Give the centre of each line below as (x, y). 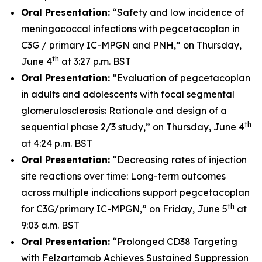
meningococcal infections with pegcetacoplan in (130, 29)
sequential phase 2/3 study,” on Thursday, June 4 (133, 127)
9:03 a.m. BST (50, 225)
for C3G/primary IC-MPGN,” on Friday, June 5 (124, 209)
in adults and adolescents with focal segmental (128, 94)
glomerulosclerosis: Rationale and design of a (124, 111)
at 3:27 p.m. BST (95, 61)
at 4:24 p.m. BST (57, 143)
